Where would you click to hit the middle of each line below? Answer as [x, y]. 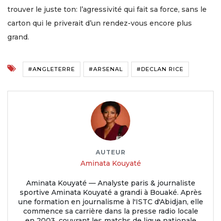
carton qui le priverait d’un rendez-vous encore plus [100, 23]
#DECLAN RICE [160, 69]
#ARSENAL [106, 69]
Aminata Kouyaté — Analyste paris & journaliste [110, 183]
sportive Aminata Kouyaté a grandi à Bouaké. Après [110, 193]
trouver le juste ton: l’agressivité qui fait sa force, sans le [107, 10]
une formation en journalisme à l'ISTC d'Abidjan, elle [110, 202]
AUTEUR [110, 152]
